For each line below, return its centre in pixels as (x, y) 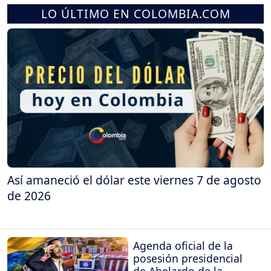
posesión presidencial (188, 259)
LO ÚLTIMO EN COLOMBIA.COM (135, 13)
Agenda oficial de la (183, 246)
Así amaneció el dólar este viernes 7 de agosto (134, 180)
